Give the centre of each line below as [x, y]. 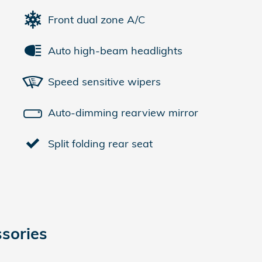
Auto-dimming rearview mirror [123, 112]
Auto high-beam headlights [115, 50]
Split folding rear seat [100, 143]
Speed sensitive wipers [104, 81]
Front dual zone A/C [96, 19]
